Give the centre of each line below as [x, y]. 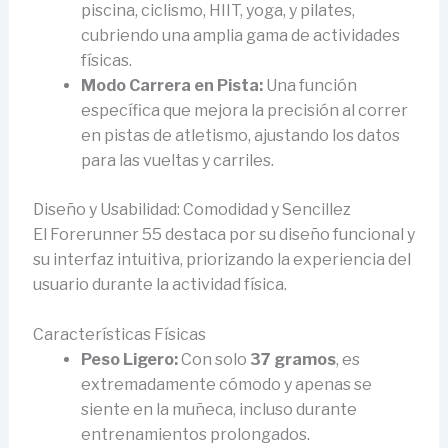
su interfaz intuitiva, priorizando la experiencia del [221, 259]
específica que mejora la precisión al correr [244, 110]
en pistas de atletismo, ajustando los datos [240, 135]
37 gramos [292, 360]
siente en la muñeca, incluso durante [218, 410]
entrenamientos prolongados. [195, 435]
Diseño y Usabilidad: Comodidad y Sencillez [191, 209]
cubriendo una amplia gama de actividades [240, 35]
